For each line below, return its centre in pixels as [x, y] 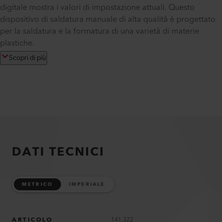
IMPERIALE [87, 184]
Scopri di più [28, 58]
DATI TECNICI [58, 152]
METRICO [37, 184]
